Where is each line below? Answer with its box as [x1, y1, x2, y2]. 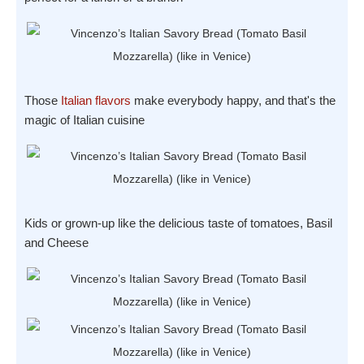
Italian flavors [61, 93, 131, 108]
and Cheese [24, 236, 89, 250]
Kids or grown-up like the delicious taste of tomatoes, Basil [24, 216, 332, 231]
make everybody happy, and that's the [131, 93, 336, 108]
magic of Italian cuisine [24, 113, 145, 128]
